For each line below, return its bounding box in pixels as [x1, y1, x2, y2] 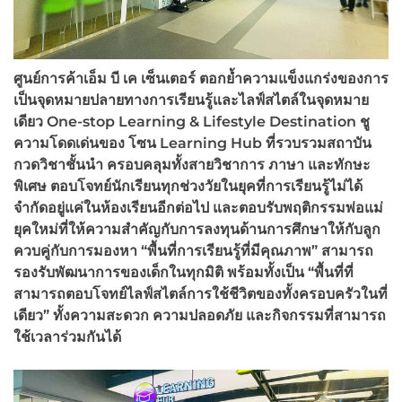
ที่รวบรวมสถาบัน [266, 134, 371, 152]
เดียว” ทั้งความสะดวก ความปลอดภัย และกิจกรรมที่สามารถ [13, 306, 386, 324]
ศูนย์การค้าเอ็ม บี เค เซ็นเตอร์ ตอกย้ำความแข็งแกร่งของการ [13, 69, 389, 87]
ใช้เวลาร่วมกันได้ [13, 328, 121, 345]
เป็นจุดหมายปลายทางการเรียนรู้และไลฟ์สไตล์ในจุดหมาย [13, 91, 369, 109]
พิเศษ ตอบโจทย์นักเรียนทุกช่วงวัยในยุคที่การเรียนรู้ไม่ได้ [13, 177, 363, 195]
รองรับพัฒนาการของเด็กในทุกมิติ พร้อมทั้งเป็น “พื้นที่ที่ [13, 263, 354, 281]
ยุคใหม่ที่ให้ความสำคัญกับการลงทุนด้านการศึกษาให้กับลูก [13, 220, 380, 238]
